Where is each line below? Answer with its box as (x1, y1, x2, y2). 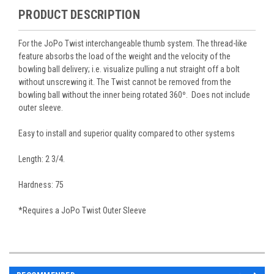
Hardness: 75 (18, 179, 64, 190)
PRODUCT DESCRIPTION (18, 7, 140, 22)
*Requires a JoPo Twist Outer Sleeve (18, 205, 146, 215)
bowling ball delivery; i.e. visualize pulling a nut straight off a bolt (18, 64, 240, 74)
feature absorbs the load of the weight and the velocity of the (18, 51, 231, 61)
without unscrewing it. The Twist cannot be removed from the (18, 76, 231, 87)
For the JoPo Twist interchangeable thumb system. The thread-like (18, 38, 247, 48)
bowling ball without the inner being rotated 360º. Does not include (18, 89, 250, 100)
